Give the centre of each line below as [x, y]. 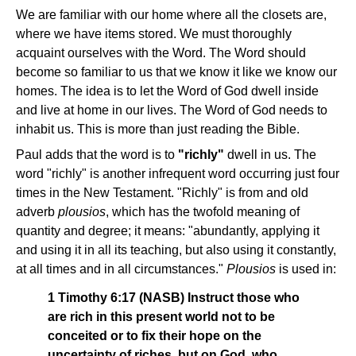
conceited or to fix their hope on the [155, 336]
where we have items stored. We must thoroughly [154, 34]
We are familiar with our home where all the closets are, [171, 15]
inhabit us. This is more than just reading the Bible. [158, 130]
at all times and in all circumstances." [121, 269]
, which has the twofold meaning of [203, 212]
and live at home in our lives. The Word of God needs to [172, 110]
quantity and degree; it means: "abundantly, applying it [168, 231]
